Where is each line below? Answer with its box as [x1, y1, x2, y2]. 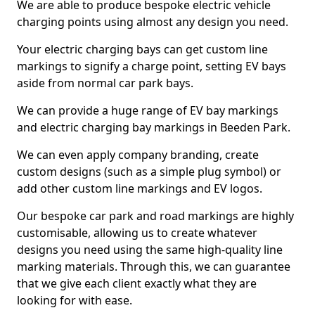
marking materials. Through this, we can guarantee [17, 259, 290, 274]
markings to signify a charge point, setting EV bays [17, 58, 286, 74]
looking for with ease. [17, 292, 132, 308]
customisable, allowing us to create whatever [17, 225, 257, 240]
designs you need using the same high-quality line [17, 242, 283, 257]
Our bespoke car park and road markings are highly [17, 208, 294, 224]
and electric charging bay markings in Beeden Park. [17, 120, 290, 135]
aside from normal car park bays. [17, 75, 193, 91]
